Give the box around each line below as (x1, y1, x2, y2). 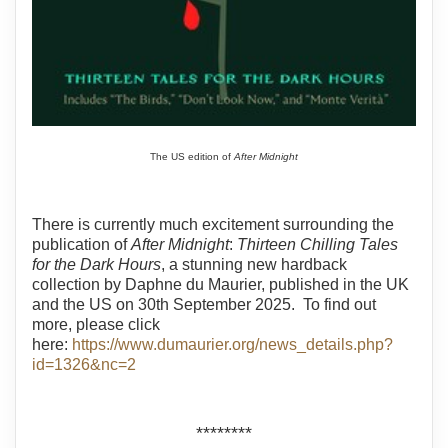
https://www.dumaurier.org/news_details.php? (72, 335, 393, 353)
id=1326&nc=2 (32, 355, 136, 373)
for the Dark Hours (32, 255, 161, 273)
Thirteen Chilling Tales (237, 235, 398, 253)
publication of (32, 235, 131, 253)
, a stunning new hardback (161, 255, 347, 273)
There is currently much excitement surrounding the (32, 215, 394, 233)
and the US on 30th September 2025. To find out (32, 295, 376, 313)
